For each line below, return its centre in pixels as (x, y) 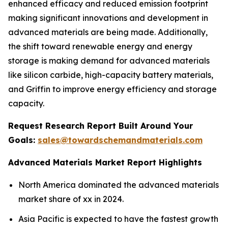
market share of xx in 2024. (71, 199)
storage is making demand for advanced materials (109, 61)
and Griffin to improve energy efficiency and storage (112, 89)
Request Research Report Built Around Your (101, 126)
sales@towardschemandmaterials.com (120, 140)
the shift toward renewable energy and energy (100, 46)
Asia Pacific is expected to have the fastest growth (118, 219)
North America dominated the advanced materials (119, 185)
